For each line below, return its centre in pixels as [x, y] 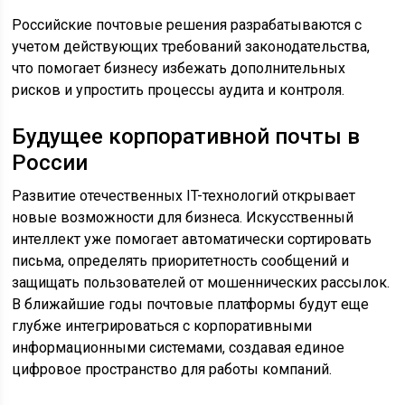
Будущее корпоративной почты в [186, 137]
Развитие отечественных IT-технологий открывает [184, 196]
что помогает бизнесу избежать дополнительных [179, 68]
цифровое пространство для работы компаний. [172, 369]
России [50, 163]
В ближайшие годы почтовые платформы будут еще [191, 304]
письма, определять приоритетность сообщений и [181, 261]
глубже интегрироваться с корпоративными [162, 326]
